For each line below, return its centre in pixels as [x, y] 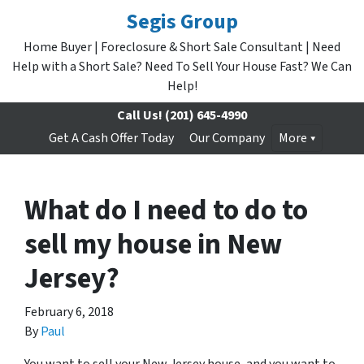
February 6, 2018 [69, 312]
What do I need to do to [166, 210]
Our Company [227, 138]
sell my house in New [153, 245]
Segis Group [182, 22]
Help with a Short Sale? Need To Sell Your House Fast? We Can [182, 67]
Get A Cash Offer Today [111, 138]
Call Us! [140, 115]
